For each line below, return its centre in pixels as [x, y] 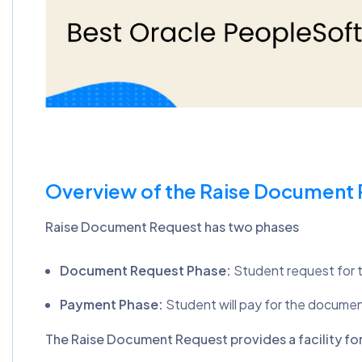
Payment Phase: [112, 304]
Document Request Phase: [145, 270]
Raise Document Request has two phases [172, 227]
